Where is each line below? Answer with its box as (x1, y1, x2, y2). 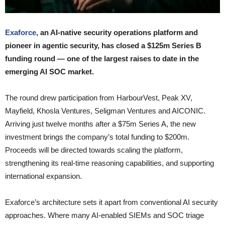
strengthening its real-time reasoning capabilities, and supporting (5, 159, 214, 168)
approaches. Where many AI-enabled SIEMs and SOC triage (5, 211, 204, 220)
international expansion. (5, 172, 82, 181)
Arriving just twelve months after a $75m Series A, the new (5, 120, 196, 129)
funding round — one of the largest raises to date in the (5, 54, 199, 63)
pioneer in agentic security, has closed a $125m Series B (5, 41, 201, 50)
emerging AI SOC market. (5, 67, 94, 76)
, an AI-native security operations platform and (36, 28, 198, 37)
